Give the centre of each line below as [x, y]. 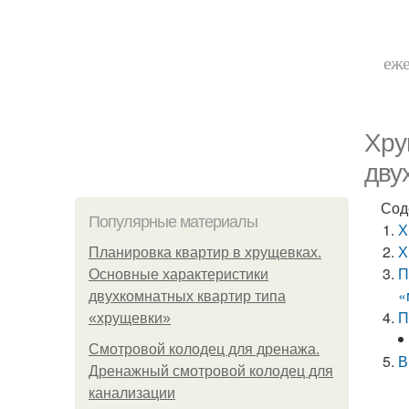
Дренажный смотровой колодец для [211, 371]
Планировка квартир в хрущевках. [205, 252]
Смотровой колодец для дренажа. [204, 349]
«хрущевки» [130, 318]
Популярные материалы [173, 222]
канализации [132, 393]
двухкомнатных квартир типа [187, 296]
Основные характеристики [178, 274]
